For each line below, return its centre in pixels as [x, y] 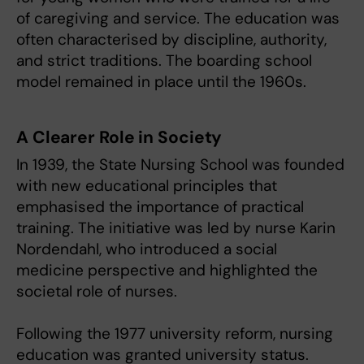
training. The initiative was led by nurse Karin [176, 227]
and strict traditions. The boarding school [164, 60]
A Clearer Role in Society [119, 137]
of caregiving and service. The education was [178, 18]
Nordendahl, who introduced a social [147, 249]
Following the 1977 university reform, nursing [175, 333]
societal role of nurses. [97, 291]
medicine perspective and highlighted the [167, 270]
